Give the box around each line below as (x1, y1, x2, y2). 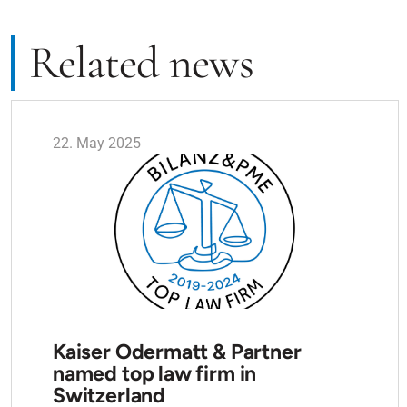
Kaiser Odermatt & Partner (53, 339, 302, 364)
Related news (29, 35, 253, 90)
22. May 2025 (53, 134, 141, 152)
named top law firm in (53, 361, 257, 386)
